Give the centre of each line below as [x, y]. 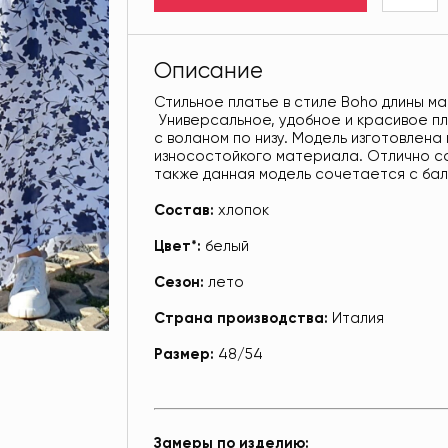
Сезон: [179, 283]
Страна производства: [241, 319]
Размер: [184, 355]
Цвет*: [178, 247]
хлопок [242, 211]
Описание [209, 71]
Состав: [184, 211]
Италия [356, 319]
